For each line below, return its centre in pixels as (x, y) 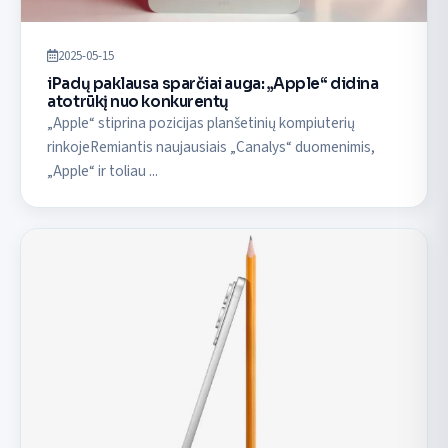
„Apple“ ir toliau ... (103, 170)
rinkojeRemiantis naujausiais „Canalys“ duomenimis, (211, 146)
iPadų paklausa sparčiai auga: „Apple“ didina (213, 83)
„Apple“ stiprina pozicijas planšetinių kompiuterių (201, 122)
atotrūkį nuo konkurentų (138, 101)
